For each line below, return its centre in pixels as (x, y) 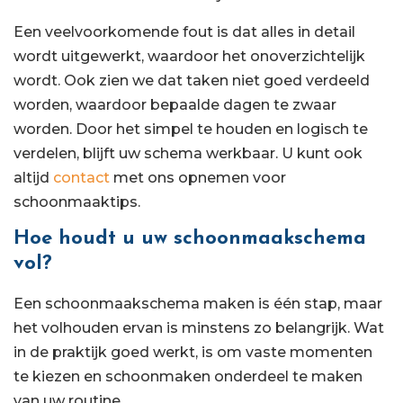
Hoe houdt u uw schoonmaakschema (190, 239)
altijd (33, 177)
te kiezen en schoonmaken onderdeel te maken (188, 377)
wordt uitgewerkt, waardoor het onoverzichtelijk (189, 56)
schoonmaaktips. (77, 201)
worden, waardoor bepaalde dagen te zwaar (175, 104)
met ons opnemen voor (198, 177)
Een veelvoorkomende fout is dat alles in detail (184, 31)
